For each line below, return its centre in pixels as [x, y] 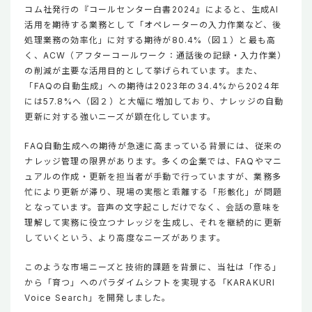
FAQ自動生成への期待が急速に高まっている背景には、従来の [154, 146]
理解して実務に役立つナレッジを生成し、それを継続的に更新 [154, 223]
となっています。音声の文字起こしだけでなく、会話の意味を [153, 208]
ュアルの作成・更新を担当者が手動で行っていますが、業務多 [153, 177]
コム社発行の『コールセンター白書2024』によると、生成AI [152, 10]
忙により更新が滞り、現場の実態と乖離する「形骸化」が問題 [154, 192]
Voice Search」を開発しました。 [98, 298]
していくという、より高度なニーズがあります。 [125, 238]
